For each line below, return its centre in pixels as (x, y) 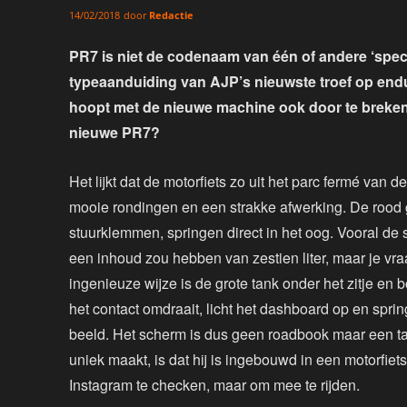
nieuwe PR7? (114, 133)
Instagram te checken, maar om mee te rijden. (214, 385)
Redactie (171, 15)
